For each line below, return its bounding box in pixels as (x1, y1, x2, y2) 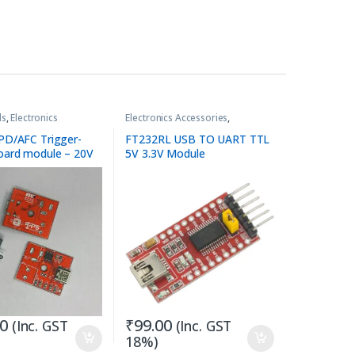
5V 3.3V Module (125, 146, 205, 162)
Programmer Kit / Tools (125, 120, 231, 134)
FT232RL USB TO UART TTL (125, 132, 270, 147)
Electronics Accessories (125, 110, 228, 124)
